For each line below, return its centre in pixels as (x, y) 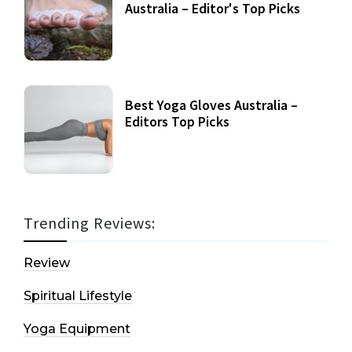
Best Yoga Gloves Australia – (211, 105)
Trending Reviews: (90, 223)
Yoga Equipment (77, 329)
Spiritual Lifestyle (78, 296)
